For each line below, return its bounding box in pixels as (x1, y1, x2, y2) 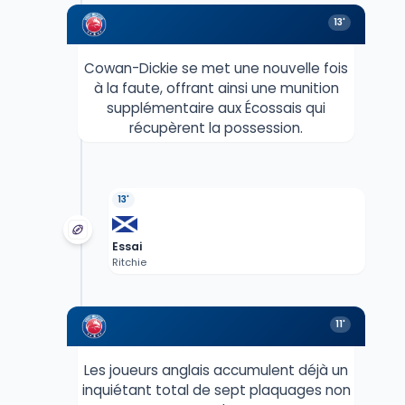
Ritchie (111, 255, 146, 270)
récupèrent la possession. (129, 118, 303, 138)
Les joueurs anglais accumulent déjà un (84, 361, 348, 381)
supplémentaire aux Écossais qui (107, 99, 325, 118)
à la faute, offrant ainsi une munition (93, 79, 339, 99)
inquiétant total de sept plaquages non (81, 381, 351, 400)
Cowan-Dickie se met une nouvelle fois (84, 59, 348, 79)
